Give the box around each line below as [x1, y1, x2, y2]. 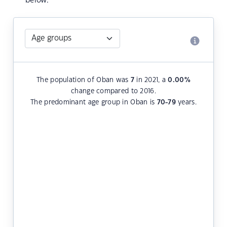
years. [175, 99, 197, 106]
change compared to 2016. [71, 88, 156, 95]
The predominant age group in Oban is [30, 99, 157, 106]
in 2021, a [134, 77, 168, 84]
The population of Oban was [36, 77, 131, 84]
